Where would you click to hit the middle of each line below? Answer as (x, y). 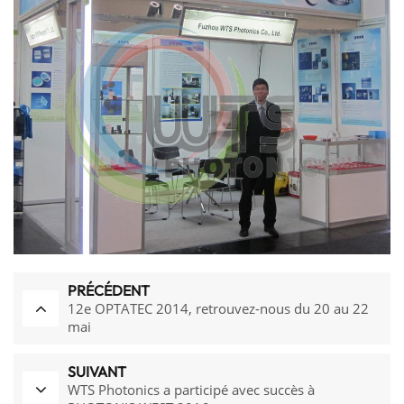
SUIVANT (97, 372)
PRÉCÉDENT (109, 291)
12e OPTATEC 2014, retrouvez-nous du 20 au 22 (218, 309)
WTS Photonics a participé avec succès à (191, 390)
